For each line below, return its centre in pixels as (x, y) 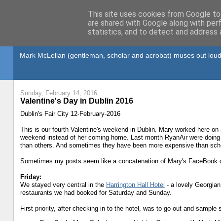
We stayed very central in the (63, 184)
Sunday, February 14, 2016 (58, 93)
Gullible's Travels (75, 41)
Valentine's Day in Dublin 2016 (76, 101)
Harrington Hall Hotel (135, 184)
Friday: (31, 177)
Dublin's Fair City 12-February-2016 (70, 113)
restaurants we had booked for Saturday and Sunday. (96, 192)
